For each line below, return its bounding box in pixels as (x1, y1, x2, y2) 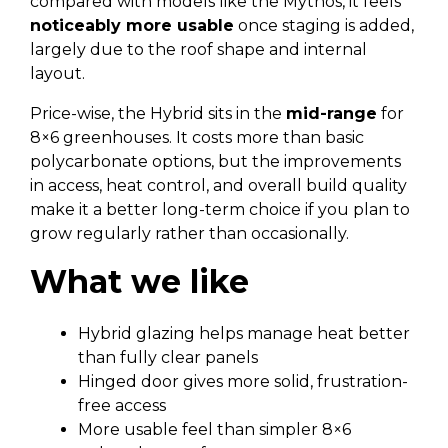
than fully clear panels (78, 348, 258, 367)
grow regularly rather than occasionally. (30, 224, 349, 243)
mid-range (286, 104, 377, 123)
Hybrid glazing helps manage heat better (78, 324, 410, 343)
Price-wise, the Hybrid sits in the (30, 104, 286, 123)
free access (78, 396, 166, 415)
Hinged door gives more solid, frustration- (78, 372, 408, 391)
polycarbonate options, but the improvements (30, 152, 401, 171)
